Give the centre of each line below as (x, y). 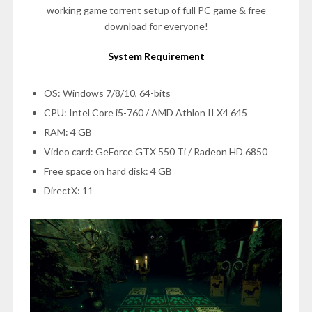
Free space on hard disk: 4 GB (108, 171)
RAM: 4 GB (68, 132)
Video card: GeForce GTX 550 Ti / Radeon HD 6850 (155, 151)
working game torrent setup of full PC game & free (156, 10)
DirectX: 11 (68, 190)
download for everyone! (156, 26)
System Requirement (156, 56)
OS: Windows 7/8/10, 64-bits (107, 93)
